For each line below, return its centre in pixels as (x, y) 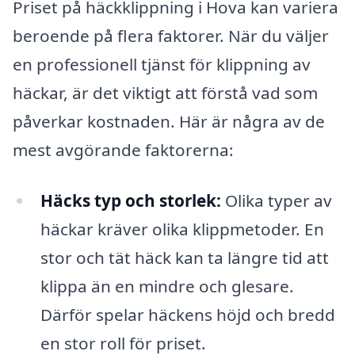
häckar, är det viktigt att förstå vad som (165, 93)
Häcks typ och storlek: (130, 200)
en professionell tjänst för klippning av (162, 65)
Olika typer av (276, 200)
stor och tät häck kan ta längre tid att (184, 257)
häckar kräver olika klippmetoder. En (182, 229)
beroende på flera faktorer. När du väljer (171, 36)
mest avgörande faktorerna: (123, 150)
